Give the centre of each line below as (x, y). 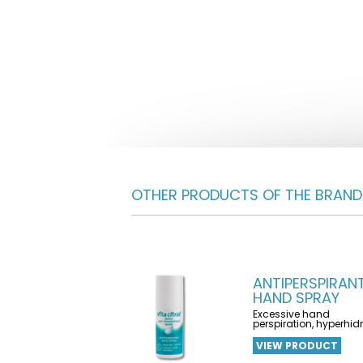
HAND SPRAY (296, 298)
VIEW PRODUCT (297, 346)
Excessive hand (291, 314)
